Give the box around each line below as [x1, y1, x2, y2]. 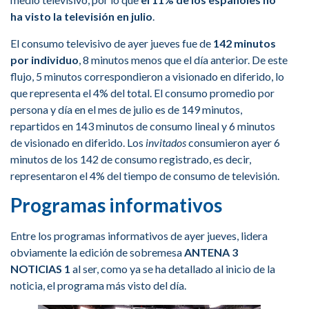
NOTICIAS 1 [10, 262, 70, 276]
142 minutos [213, 36, 276, 50]
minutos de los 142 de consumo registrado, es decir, [10, 152, 251, 166]
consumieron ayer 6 [186, 135, 280, 149]
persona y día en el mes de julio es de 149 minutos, [10, 102, 242, 116]
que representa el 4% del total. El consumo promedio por [10, 86, 275, 99]
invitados [146, 135, 186, 149]
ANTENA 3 [184, 246, 238, 259]
